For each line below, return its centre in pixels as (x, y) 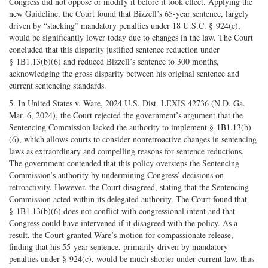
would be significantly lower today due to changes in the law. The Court (131, 38)
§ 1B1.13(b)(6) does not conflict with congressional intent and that (122, 211)
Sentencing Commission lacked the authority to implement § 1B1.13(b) (130, 127)
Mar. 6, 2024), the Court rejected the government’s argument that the (126, 115)
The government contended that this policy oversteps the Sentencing (124, 163)
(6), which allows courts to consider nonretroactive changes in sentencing (133, 139)
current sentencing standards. (58, 86)
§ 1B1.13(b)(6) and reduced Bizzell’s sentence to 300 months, (114, 62)
